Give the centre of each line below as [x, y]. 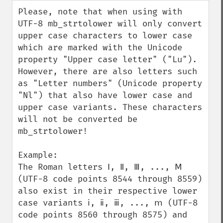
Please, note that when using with [100, 12]
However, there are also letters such [108, 71]
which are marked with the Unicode [100, 48]
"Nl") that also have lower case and [105, 95]
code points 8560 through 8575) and [103, 215]
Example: [38, 155]
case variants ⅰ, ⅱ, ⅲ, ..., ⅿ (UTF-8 [108, 203]
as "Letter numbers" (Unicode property [110, 83]
